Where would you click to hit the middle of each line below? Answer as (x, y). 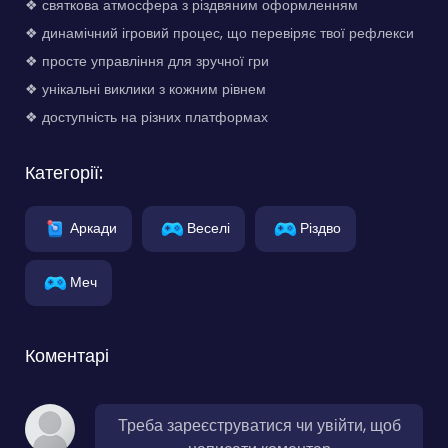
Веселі (208, 227)
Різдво (320, 227)
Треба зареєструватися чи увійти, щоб (259, 425)
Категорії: (64, 172)
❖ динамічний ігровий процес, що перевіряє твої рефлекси (219, 32)
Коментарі (67, 355)
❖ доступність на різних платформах (146, 116)
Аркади (93, 227)
